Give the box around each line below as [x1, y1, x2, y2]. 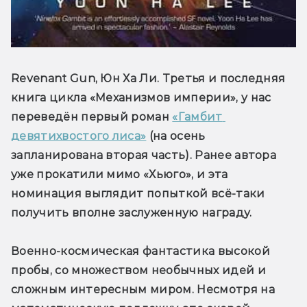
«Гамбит [172, 110, 223, 124]
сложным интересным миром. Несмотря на [11, 283, 275, 297]
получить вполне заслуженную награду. [11, 206, 252, 220]
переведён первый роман [11, 110, 173, 124]
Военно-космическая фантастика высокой [11, 245, 270, 258]
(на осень [146, 130, 206, 143]
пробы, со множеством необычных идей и [11, 264, 266, 278]
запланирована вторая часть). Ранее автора [11, 149, 277, 162]
